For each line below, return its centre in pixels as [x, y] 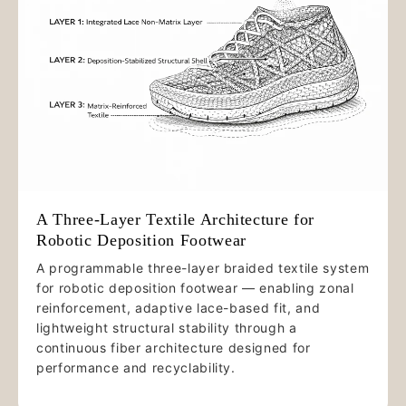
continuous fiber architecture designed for [174, 347]
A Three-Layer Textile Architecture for [176, 219]
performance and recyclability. [136, 367]
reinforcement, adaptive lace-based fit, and [179, 307]
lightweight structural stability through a [167, 327]
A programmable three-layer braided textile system [203, 267]
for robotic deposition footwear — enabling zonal [195, 287]
